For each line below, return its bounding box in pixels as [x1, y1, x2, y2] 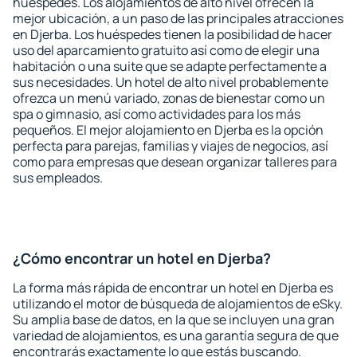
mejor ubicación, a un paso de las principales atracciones [13, 10, 343, 27]
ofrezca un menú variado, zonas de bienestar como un [13, 89, 325, 107]
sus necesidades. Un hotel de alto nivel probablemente [13, 73, 328, 91]
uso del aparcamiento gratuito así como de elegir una [13, 41, 320, 59]
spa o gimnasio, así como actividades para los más [13, 105, 300, 123]
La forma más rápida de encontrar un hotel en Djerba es [13, 279, 333, 296]
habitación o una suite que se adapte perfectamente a [13, 57, 327, 75]
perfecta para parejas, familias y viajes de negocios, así [13, 137, 328, 155]
